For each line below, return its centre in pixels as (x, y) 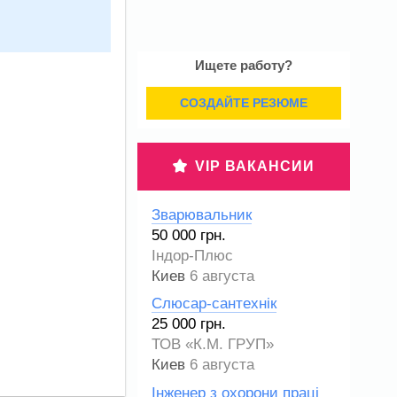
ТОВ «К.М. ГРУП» (213, 345)
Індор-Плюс (192, 256)
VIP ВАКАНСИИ (255, 166)
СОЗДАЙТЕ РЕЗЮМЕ (244, 103)
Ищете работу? (244, 65)
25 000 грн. (189, 324)
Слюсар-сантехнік (214, 304)
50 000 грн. (189, 235)
